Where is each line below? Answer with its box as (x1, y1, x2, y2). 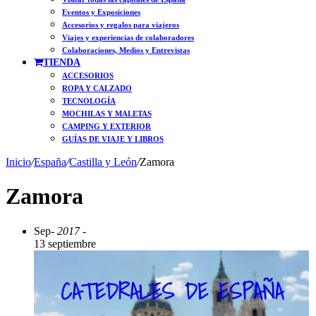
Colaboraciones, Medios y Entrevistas (62, 46, 190, 54)
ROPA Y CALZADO (62, 84, 132, 92)
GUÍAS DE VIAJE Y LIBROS (62, 135, 164, 143)
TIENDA (43, 57, 80, 68)
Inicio (6, 156, 31, 168)
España (34, 156, 66, 168)
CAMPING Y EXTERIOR (62, 122, 151, 130)
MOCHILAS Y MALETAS (62, 109, 152, 118)
